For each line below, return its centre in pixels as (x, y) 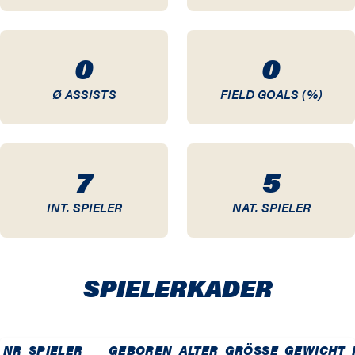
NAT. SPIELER (271, 207)
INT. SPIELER (84, 207)
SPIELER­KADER (177, 288)
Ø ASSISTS (84, 94)
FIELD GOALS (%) (271, 94)
